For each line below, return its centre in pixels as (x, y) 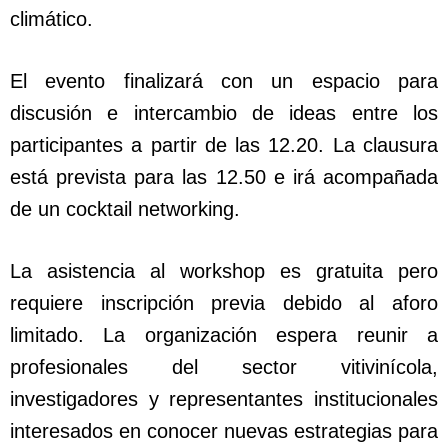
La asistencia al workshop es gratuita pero (224, 271)
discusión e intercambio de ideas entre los (224, 113)
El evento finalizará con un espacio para (224, 81)
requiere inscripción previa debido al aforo (224, 303)
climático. (51, 19)
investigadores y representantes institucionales (224, 399)
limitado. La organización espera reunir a (224, 335)
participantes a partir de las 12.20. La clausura (224, 145)
